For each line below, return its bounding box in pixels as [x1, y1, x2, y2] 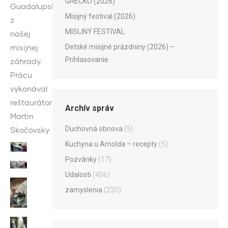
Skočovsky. [10, 125, 50, 135]
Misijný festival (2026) [65, 12, 135, 20]
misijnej [10, 43, 38, 52]
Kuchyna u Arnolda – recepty [65, 139, 157, 148]
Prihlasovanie [65, 55, 108, 64]
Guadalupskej [10, 2, 62, 11]
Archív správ [65, 103, 114, 113]
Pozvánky [65, 155, 97, 163]
